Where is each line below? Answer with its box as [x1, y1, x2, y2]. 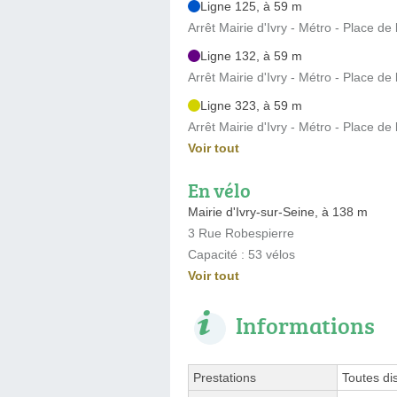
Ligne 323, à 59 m [200, 97, 302, 113]
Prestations [193, 370, 256, 385]
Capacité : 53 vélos [188, 246, 295, 261]
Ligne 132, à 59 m [200, 48, 302, 63]
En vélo [188, 175, 251, 204]
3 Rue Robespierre [188, 225, 294, 240]
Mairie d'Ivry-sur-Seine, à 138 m [188, 204, 368, 219]
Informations [236, 308, 375, 341]
